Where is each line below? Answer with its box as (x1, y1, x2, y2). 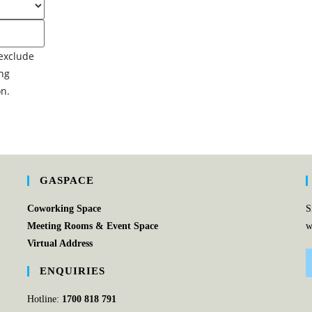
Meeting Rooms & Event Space (26, 220, 158, 231)
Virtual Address (26, 237, 93, 249)
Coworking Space (26, 203, 101, 214)
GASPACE (39, 174, 94, 186)
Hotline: (26, 293, 62, 304)
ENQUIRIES (39, 265, 105, 276)
